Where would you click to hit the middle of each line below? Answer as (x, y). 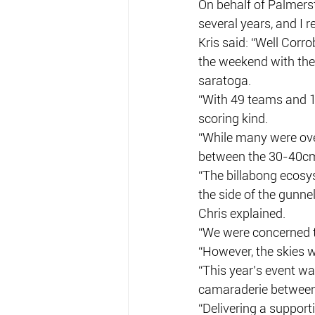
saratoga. (225, 81)
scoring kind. (233, 118)
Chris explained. (242, 213)
